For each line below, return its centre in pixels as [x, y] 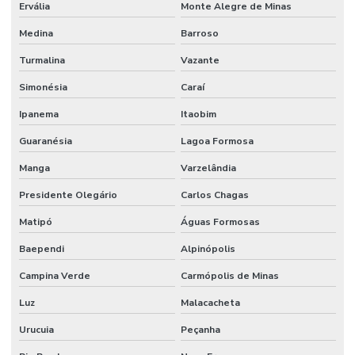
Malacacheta [210, 302]
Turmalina [42, 60]
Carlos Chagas [214, 195]
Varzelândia [208, 168]
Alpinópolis [208, 248]
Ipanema [39, 114]
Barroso [199, 33]
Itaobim [198, 114]
